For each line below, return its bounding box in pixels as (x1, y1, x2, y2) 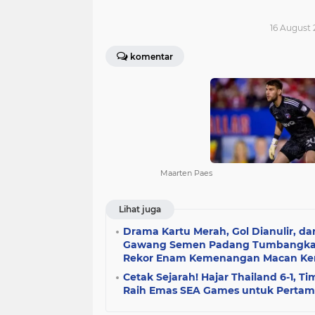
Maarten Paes (160, 168, 214, 178)
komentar (130, 51, 173, 62)
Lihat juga (119, 204, 161, 214)
